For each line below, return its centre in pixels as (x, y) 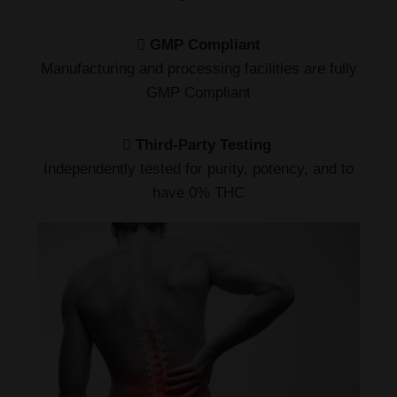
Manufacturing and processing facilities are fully (198, 69)
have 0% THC (198, 193)
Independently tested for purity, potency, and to (198, 169)
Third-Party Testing (205, 145)
